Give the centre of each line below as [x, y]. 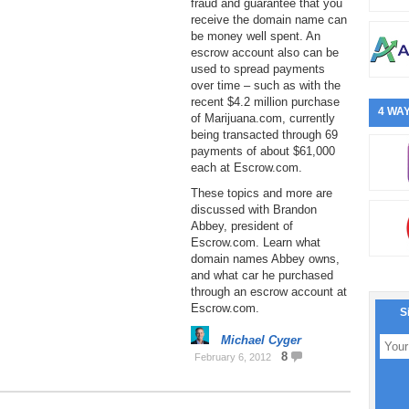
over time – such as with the [266, 85]
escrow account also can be [265, 52]
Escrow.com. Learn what [256, 242]
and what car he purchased [262, 275]
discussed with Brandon [254, 210]
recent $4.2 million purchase [265, 102]
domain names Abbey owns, [265, 259]
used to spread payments [258, 69]
